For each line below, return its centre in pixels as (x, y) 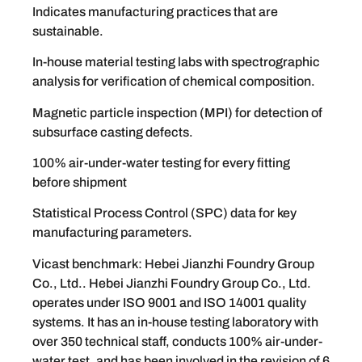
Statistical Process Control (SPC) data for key (164, 213)
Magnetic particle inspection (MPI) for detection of (177, 112)
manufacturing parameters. (112, 233)
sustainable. (68, 31)
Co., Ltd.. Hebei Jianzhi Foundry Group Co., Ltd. (172, 283)
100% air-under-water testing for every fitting (161, 162)
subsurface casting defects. (113, 132)
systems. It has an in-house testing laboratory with (175, 322)
